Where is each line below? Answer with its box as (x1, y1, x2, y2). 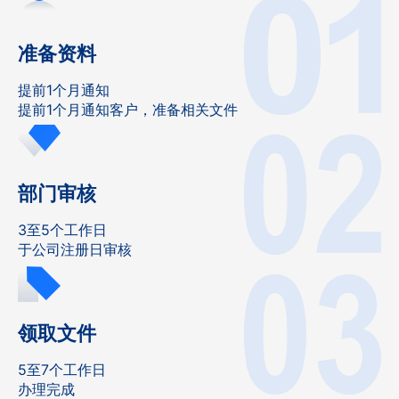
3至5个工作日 (18, 221, 107, 239)
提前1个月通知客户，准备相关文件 (18, 101, 238, 118)
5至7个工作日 (18, 361, 106, 379)
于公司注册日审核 (18, 240, 132, 258)
